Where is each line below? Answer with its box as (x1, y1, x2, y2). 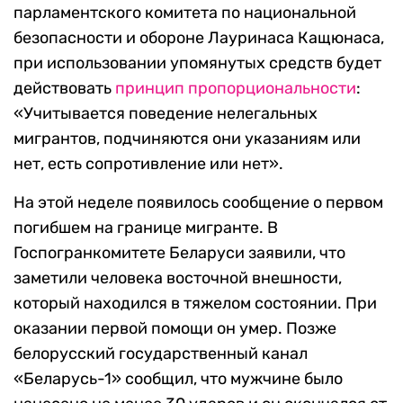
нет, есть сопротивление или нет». (13, 154, 283, 175)
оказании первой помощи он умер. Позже (13, 318, 336, 339)
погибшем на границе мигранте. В (13, 218, 278, 238)
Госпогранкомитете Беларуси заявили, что (13, 243, 345, 264)
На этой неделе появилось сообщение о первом (13, 193, 383, 213)
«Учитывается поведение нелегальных (13, 103, 318, 124)
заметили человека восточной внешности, (13, 268, 342, 289)
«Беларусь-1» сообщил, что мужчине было (13, 369, 343, 390)
